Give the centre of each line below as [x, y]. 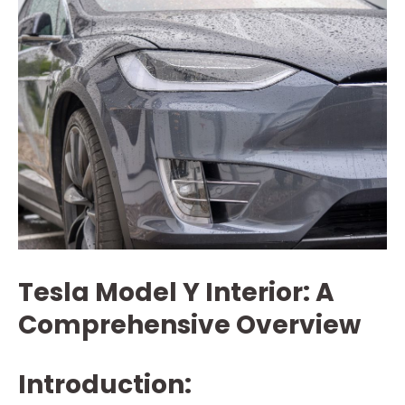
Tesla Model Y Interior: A [176, 292]
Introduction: [105, 385]
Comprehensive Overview [189, 325]
